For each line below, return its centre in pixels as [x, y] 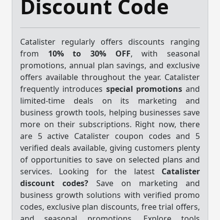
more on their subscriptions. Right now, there [110, 124]
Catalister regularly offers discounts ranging [110, 41]
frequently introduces [63, 89]
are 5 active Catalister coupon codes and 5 [110, 136]
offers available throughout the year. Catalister [110, 77]
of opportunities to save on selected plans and [110, 159]
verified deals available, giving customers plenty [110, 148]
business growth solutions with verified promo [110, 195]
